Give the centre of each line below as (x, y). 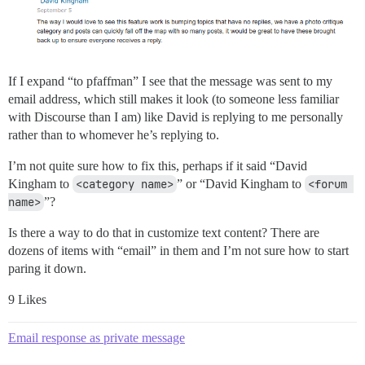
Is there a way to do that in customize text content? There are (164, 232)
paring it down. (47, 268)
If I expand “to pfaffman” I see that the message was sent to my (170, 81)
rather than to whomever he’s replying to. (114, 134)
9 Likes (27, 299)
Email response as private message (97, 337)
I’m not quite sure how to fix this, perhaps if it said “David (158, 165)
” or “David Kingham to (241, 183)
